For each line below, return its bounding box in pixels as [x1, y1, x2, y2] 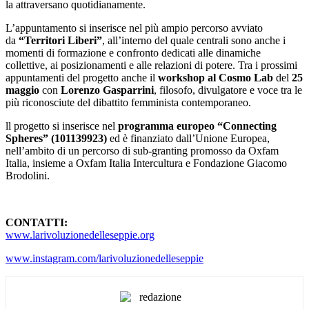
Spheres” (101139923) [6, 132, 110, 144]
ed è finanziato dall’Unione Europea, [110, 132, 270, 144]
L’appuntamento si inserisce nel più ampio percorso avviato [6, 21, 263, 34]
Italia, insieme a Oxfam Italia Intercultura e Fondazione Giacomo [6, 157, 287, 169]
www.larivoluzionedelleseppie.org [6, 228, 154, 241]
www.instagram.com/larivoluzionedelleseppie [6, 252, 203, 264]
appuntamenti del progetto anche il [6, 71, 158, 83]
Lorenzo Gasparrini [61, 83, 154, 96]
